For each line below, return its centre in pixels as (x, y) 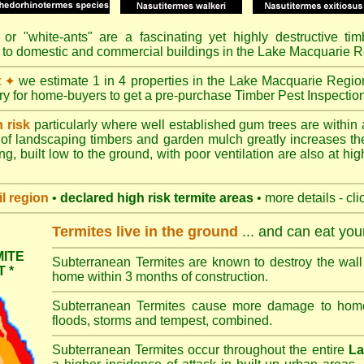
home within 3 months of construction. (160, 277)
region (29, 198)
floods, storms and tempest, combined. (162, 321)
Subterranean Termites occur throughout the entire (200, 350)
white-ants (58, 37)
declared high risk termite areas (157, 198)
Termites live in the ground (145, 232)
